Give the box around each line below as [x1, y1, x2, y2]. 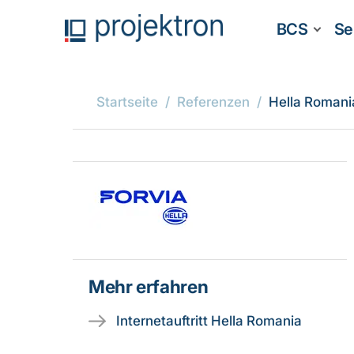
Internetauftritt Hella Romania [116, 313, 302, 329]
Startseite [96, 94, 158, 110]
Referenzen [177, 94, 250, 110]
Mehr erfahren [88, 276, 209, 297]
